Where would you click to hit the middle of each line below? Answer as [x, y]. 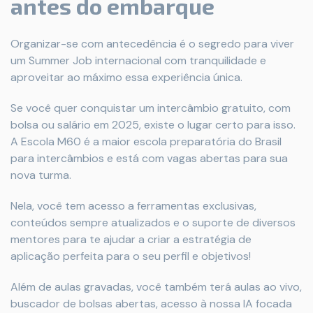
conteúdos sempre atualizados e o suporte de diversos [153, 223]
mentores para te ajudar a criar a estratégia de [131, 239]
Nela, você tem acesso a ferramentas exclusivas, [133, 206]
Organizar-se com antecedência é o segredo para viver [152, 44]
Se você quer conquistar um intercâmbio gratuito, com [151, 108]
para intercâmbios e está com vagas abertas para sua [149, 158]
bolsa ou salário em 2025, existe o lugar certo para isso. [153, 125]
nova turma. [41, 175]
